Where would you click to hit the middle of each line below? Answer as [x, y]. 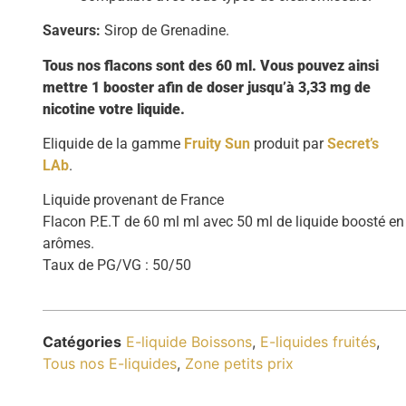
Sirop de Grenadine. [167, 31]
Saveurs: [74, 31]
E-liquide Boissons [189, 341]
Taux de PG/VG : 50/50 [117, 266]
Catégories [82, 341]
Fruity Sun [217, 143]
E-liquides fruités [319, 341]
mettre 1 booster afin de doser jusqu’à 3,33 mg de [207, 87]
